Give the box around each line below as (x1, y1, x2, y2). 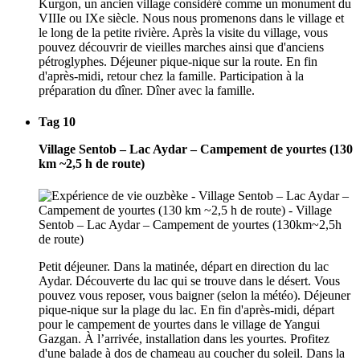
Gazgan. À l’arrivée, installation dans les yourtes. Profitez (39, 331, 329, 346)
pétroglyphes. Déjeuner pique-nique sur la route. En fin (39, 55, 317, 69)
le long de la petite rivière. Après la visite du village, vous (39, 26, 328, 40)
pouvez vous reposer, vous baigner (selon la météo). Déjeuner (39, 288, 350, 302)
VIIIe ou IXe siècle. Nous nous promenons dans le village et (39, 11, 344, 26)
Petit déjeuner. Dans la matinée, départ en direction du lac (39, 259, 329, 273)
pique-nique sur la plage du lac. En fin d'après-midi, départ (39, 302, 334, 317)
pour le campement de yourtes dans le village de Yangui (39, 317, 320, 331)
